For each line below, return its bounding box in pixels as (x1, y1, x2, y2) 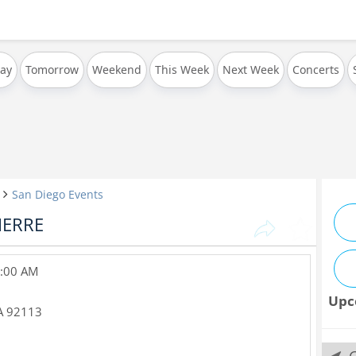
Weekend (92, 62, 141, 77)
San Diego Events (12, 187, 103, 202)
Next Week (222, 62, 279, 77)
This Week (155, 62, 209, 77)
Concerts (292, 62, 339, 77)
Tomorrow (25, 62, 79, 77)
